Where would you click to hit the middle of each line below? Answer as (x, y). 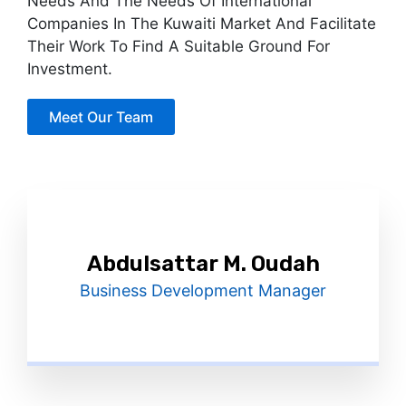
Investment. (70, 69)
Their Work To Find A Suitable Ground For (179, 46)
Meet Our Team (101, 117)
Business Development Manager (203, 290)
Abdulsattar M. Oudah (203, 264)
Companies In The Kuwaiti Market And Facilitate (202, 24)
